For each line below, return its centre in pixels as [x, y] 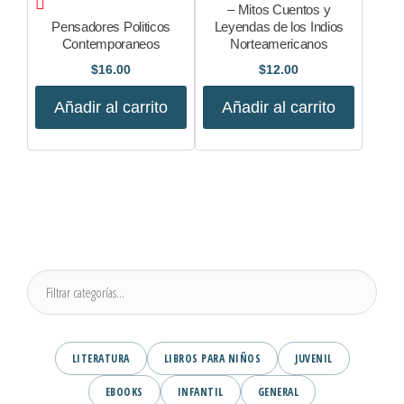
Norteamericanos [279, 44]
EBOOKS [124, 391]
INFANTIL [200, 391]
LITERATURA [101, 358]
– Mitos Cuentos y [279, 10]
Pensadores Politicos [111, 27]
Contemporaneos [111, 44]
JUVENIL [314, 358]
